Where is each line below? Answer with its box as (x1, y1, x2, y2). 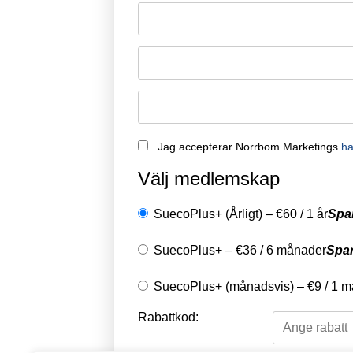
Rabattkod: (138, 310, 199, 325)
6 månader (266, 243, 326, 257)
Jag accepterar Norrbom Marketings (158, 139, 341, 153)
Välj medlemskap (138, 168, 280, 190)
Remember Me (154, 2, 237, 16)
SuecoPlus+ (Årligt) (154, 206, 262, 221)
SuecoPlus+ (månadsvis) (154, 279, 294, 293)
